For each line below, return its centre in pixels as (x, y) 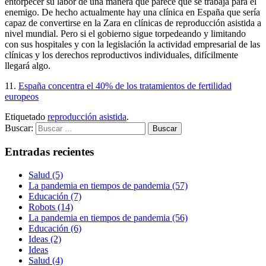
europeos (22, 96)
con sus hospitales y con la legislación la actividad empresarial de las (132, 44)
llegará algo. (28, 65)
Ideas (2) (45, 239)
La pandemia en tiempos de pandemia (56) (108, 218)
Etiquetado (26, 116)
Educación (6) (55, 229)
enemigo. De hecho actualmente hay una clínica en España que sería (132, 12)
